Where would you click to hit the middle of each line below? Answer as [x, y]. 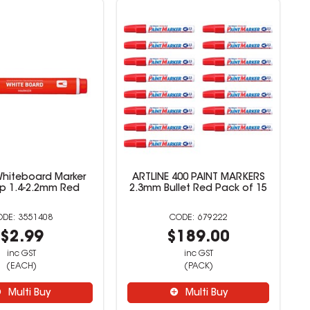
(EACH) [22, 266]
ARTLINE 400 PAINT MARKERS [198, 178]
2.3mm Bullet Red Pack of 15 [199, 189]
